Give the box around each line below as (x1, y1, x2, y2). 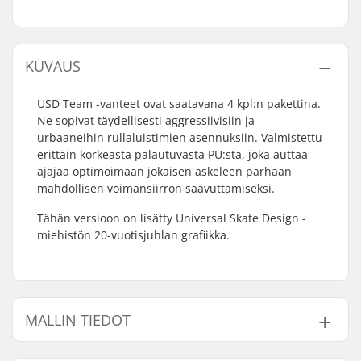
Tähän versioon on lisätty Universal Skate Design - (37, 210, 306, 226)
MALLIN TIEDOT (25, 310, 131, 330)
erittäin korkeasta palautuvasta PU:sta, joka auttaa (37, 147, 308, 162)
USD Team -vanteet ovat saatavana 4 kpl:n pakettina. (37, 96, 321, 111)
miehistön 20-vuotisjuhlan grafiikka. (37, 227, 230, 243)
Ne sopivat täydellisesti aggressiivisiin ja (37, 113, 255, 128)
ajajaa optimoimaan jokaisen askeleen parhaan (37, 164, 292, 179)
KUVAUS (25, 56, 81, 76)
